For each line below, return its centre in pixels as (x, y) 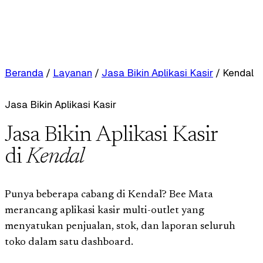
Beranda (24, 73)
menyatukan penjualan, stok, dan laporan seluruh (120, 226)
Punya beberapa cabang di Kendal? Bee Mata (109, 195)
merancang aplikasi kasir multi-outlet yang (104, 210)
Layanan (73, 73)
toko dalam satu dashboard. (69, 242)
